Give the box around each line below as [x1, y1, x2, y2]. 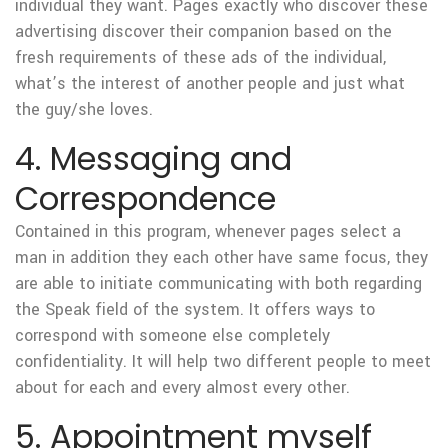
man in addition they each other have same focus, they [15, 246, 428, 269]
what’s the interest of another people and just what [15, 72, 405, 95]
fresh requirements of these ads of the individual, [15, 46, 386, 69]
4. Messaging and [15, 136, 292, 181]
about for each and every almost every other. [15, 376, 350, 399]
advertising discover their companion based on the [15, 20, 392, 43]
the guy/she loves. [15, 98, 153, 121]
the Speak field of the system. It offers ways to [15, 298, 375, 321]
